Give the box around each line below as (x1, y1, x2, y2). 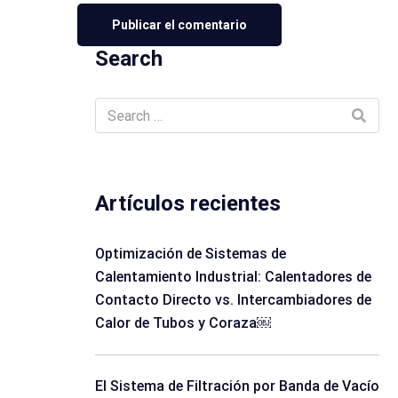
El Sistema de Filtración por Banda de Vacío (95, 378, 379, 394)
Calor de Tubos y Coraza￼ (95, 314, 271, 331)
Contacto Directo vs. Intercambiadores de (95, 291, 371, 308)
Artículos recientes (95, 191, 281, 216)
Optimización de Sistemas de (95, 245, 286, 262)
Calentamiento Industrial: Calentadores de (95, 268, 371, 285)
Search (95, 46, 163, 71)
